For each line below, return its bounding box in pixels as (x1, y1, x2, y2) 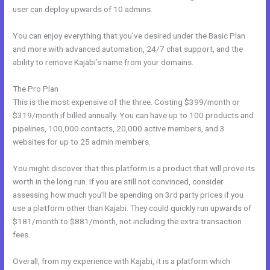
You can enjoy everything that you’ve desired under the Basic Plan (13, 30, 246, 40)
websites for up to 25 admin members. (13, 136, 151, 146)
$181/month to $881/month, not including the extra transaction (13, 216, 242, 226)
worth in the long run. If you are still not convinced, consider (13, 176, 224, 186)
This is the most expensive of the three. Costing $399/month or (13, 96, 240, 107)
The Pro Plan (13, 83, 59, 93)
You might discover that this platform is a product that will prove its (13, 163, 256, 173)
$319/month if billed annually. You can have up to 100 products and (13, 110, 254, 120)
